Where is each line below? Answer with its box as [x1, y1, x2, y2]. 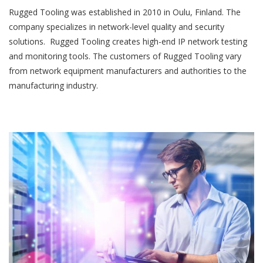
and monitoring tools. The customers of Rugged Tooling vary [9, 50, 241, 62]
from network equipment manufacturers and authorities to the [9, 65, 247, 76]
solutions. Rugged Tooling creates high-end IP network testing [9, 35, 247, 47]
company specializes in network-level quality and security [9, 21, 224, 32]
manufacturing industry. [9, 79, 98, 91]
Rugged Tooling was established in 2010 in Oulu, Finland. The [9, 6, 241, 18]
